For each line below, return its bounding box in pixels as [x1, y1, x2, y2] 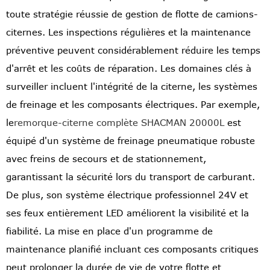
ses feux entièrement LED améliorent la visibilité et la [6, 207, 249, 219]
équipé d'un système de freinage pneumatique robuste [6, 135, 255, 146]
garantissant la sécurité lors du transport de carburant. [6, 171, 255, 183]
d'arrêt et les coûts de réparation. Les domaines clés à [6, 63, 251, 74]
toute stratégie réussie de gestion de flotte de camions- [6, 8, 258, 20]
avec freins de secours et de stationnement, [6, 153, 206, 165]
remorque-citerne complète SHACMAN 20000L [14, 117, 224, 128]
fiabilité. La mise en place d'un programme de [6, 225, 213, 237]
